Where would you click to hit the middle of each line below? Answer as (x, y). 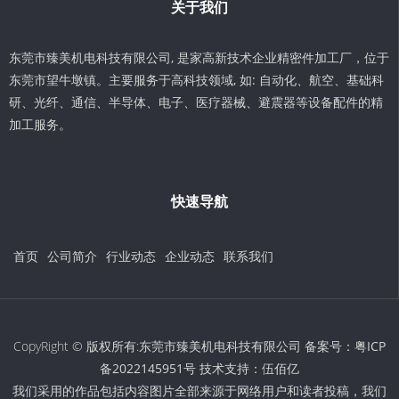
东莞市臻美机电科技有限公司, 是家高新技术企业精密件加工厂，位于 (199, 57)
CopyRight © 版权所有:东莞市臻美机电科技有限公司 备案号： (184, 346)
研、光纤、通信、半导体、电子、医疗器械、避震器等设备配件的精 (196, 102)
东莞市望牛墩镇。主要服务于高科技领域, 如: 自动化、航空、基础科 (196, 79)
